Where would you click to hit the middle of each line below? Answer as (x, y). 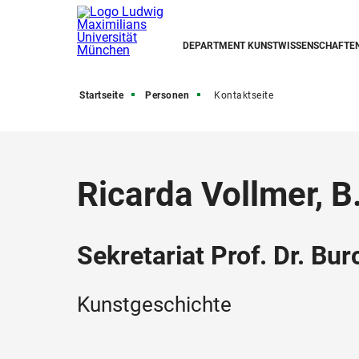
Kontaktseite (244, 95)
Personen (167, 95)
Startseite (101, 95)
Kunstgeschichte (154, 305)
